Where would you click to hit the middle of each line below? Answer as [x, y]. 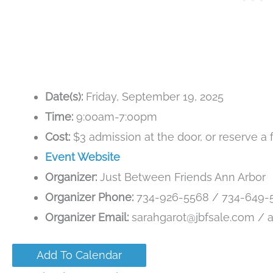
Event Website [83, 157]
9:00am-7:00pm [115, 117]
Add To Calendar [79, 255]
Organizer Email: [87, 218]
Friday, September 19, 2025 [153, 97]
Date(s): [64, 97]
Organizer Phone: [89, 197]
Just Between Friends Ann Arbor [181, 177]
